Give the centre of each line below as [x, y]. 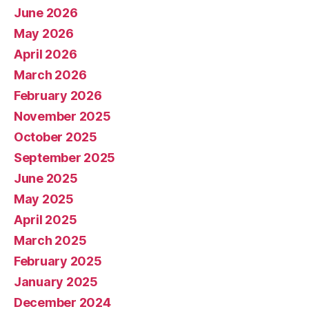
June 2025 [46, 179]
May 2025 [44, 199]
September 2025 [65, 158]
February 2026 [58, 96]
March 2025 [50, 241]
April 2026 [46, 54]
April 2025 [46, 220]
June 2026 [46, 13]
